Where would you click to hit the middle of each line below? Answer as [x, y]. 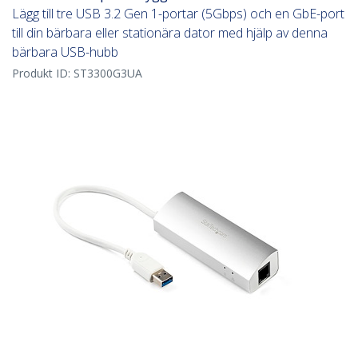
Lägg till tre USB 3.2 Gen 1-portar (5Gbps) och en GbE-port [178, 14]
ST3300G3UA [108, 74]
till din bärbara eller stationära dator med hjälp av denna [170, 33]
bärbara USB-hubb [65, 52]
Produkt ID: [43, 74]
